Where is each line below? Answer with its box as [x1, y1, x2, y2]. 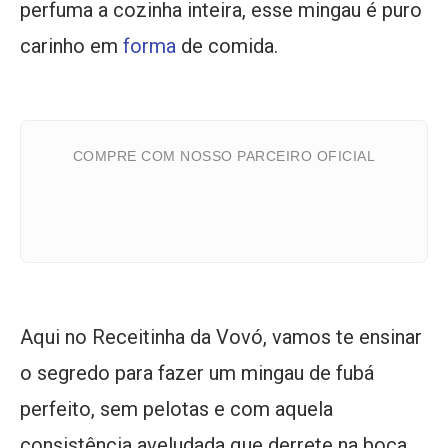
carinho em [20, 33, 123, 58]
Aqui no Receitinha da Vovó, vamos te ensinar [20, 325, 422, 350]
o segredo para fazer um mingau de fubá [20, 361, 374, 386]
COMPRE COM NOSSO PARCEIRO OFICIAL [72, 148, 376, 164]
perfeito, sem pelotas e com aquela [20, 397, 333, 422]
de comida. [176, 33, 278, 58]
